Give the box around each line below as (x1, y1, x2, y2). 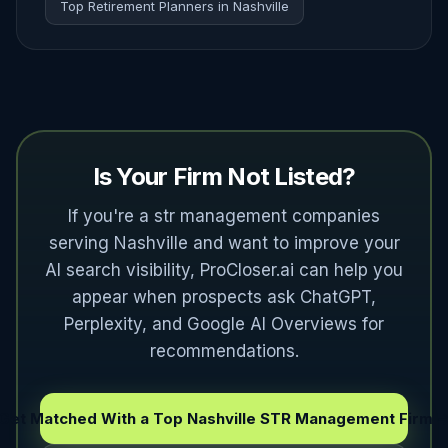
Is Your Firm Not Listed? (92, 162, 356, 191)
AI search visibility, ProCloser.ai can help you (45, 260, 403, 280)
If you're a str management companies (68, 206, 380, 226)
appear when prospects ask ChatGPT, (72, 287, 376, 307)
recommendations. (149, 341, 299, 361)
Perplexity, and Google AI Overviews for (64, 314, 384, 334)
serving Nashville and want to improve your (48, 233, 400, 253)
